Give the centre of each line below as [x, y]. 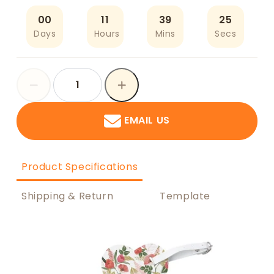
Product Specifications [80, 166]
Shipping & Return [68, 196]
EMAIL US [147, 120]
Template [185, 196]
